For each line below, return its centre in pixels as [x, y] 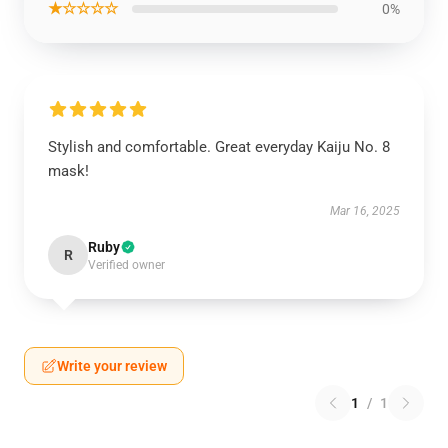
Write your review [112, 366]
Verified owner [126, 265]
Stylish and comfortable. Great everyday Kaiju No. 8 [219, 147]
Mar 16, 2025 [365, 211]
